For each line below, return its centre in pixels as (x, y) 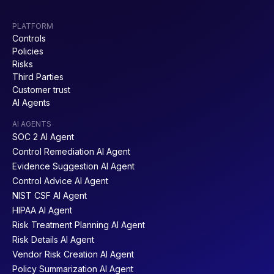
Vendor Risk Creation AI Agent (73, 254)
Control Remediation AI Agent (71, 151)
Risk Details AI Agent (53, 239)
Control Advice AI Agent (60, 180)
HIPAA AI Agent (42, 210)
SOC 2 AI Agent (43, 136)
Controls (29, 38)
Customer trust (41, 89)
